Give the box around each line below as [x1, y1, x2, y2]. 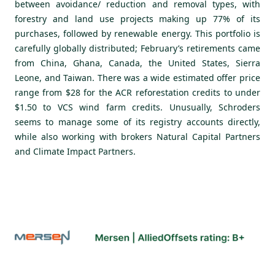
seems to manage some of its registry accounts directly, [15, 116, 260, 128]
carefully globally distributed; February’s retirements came [15, 42, 260, 55]
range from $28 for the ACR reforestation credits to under [15, 87, 260, 99]
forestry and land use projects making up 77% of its [15, 13, 260, 25]
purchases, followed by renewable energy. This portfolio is [15, 28, 260, 40]
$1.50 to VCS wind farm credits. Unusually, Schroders [15, 101, 260, 114]
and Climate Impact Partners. [15, 145, 136, 158]
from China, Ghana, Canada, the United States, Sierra [15, 57, 260, 69]
